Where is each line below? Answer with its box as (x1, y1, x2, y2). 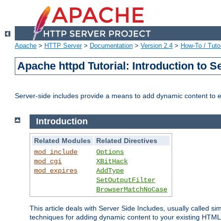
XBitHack (96, 157, 128, 165)
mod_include (34, 147, 78, 156)
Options (96, 147, 124, 156)
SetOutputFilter (96, 176, 156, 184)
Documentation (90, 42, 133, 50)
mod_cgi (34, 157, 62, 165)
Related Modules (34, 136, 91, 145)
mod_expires (34, 166, 78, 175)
